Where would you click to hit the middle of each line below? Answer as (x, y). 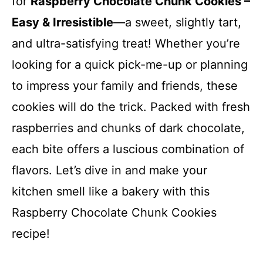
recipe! (31, 234)
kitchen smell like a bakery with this (111, 191)
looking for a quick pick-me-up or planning (130, 65)
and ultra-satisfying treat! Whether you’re (126, 43)
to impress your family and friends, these (125, 86)
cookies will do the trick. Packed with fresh (131, 107)
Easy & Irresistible (63, 22)
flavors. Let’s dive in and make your (109, 170)
